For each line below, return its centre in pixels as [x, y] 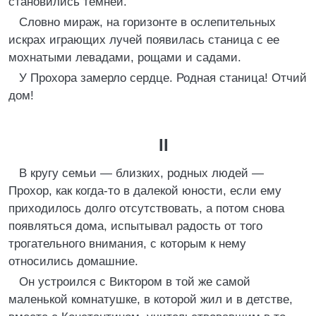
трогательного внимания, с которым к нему [127, 244]
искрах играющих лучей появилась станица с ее [144, 40]
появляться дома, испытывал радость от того [135, 226]
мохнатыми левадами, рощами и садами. [125, 57]
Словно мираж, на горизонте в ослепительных [147, 22]
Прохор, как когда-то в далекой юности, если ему [145, 191]
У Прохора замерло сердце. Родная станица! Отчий [163, 78]
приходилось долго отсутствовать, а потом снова [146, 208]
